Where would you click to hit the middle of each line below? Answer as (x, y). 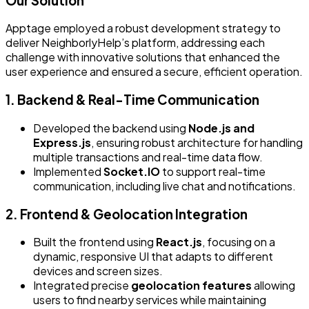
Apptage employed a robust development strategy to (143, 28)
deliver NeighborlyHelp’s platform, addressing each (135, 43)
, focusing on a (239, 242)
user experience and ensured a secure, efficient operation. (154, 72)
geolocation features (191, 286)
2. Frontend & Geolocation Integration (127, 214)
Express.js (62, 142)
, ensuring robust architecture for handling (197, 142)
